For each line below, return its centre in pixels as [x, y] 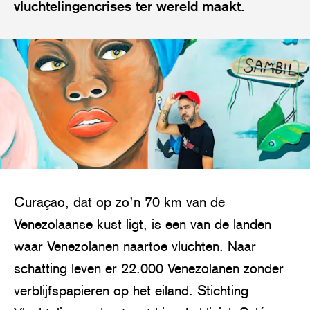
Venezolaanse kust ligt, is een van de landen [143, 224]
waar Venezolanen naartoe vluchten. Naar [135, 246]
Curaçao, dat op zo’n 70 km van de [119, 202]
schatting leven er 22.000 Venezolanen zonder [149, 268]
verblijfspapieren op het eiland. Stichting [131, 290]
